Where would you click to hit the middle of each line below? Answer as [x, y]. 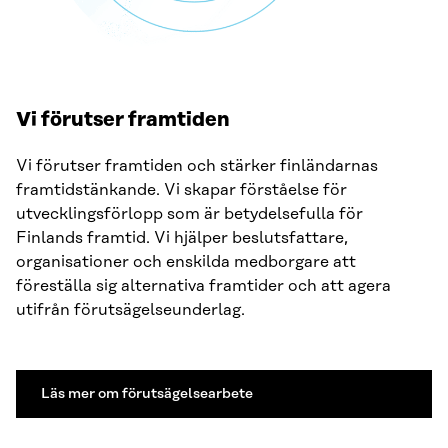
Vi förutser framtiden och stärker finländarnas [197, 165]
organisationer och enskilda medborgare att [186, 261]
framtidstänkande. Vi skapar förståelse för [181, 189]
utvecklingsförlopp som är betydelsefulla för [189, 213]
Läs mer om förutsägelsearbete [147, 393]
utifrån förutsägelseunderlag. [130, 309]
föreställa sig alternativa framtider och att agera [203, 285]
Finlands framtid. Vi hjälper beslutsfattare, [182, 237]
